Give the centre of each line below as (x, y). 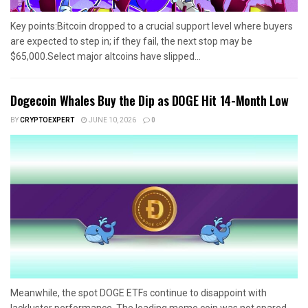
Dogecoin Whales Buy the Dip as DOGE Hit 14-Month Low (150, 101)
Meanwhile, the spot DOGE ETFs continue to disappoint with (139, 293)
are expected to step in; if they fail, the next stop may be (131, 42)
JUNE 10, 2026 (112, 121)
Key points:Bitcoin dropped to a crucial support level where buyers (152, 26)
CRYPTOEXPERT (47, 121)
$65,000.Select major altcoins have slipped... (106, 57)
